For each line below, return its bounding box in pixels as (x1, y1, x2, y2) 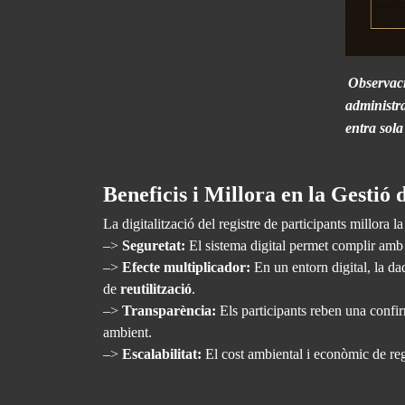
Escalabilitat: (122, 346, 205, 363)
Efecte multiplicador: (122, 259, 250, 276)
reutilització (120, 281, 192, 297)
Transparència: (122, 303, 220, 319)
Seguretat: (122, 238, 189, 254)
